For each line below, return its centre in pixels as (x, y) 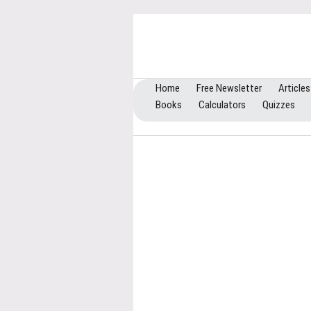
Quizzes (279, 105)
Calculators (222, 105)
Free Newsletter (229, 88)
